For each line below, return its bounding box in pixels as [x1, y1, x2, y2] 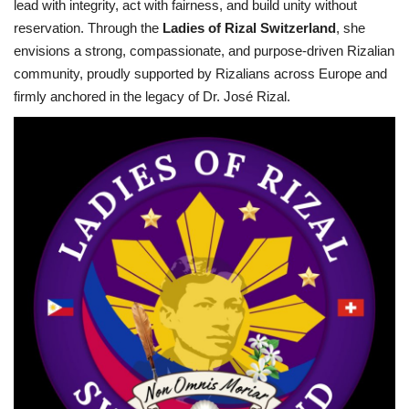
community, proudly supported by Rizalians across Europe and [14, 65, 387, 81]
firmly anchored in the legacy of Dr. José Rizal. [14, 88, 290, 104]
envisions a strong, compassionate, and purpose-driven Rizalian [14, 42, 394, 58]
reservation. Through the [14, 19, 163, 36]
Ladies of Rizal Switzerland [163, 19, 336, 36]
